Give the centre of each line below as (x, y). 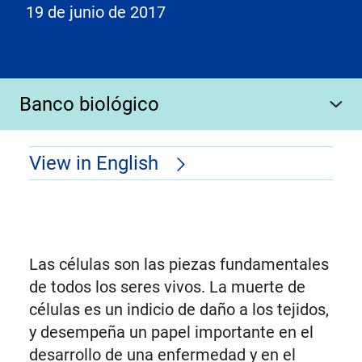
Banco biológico (89, 104)
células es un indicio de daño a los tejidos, (179, 310)
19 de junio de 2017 (98, 12)
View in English (96, 164)
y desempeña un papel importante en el (171, 333)
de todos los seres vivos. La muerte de (167, 287)
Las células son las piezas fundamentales (179, 265)
